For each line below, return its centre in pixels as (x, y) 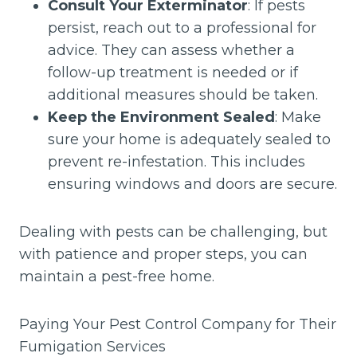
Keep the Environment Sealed (161, 118)
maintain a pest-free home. (117, 277)
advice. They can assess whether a (171, 51)
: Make (298, 118)
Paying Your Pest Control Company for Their (178, 325)
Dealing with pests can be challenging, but (173, 232)
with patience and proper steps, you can (163, 255)
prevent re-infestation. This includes (177, 162)
